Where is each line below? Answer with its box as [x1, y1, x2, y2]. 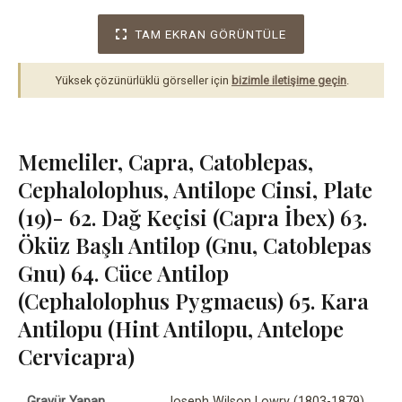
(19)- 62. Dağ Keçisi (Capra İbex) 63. [18, 202, 367, 232]
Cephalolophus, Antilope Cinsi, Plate [18, 174, 372, 204]
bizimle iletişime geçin [232, 73, 346, 87]
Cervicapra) [18, 341, 135, 371]
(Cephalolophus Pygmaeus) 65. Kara [18, 285, 369, 315]
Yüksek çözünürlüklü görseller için [56, 73, 232, 87]
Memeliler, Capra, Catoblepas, [18, 146, 313, 176]
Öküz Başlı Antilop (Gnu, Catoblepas [18, 230, 371, 259]
